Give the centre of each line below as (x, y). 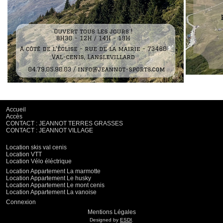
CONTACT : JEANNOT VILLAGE (49, 131)
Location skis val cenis (36, 148)
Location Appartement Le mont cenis (55, 185)
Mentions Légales (111, 212)
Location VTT (24, 155)
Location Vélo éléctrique (39, 162)
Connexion (21, 202)
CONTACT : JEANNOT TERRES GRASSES (64, 124)
